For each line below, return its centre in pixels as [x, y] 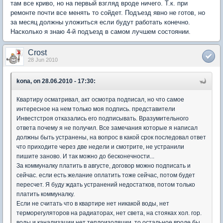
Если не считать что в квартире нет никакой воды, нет [93, 203]
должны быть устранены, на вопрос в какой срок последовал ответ [111, 137]
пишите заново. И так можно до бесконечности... [85, 156]
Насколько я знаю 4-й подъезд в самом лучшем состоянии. [101, 31]
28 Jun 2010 [43, 59]
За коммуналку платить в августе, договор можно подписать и [104, 166]
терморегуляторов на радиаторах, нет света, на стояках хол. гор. [109, 213]
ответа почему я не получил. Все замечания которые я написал [107, 128]
